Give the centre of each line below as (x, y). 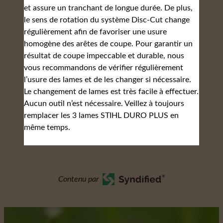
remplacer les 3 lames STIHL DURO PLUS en (101, 115)
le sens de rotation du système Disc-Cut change (107, 20)
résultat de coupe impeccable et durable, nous (104, 56)
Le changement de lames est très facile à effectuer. (111, 92)
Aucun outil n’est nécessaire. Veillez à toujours (104, 104)
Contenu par (79, 179)
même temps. (47, 127)
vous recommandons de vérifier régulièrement (104, 68)
